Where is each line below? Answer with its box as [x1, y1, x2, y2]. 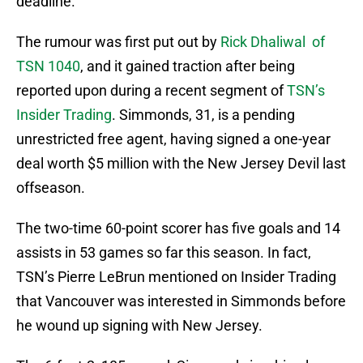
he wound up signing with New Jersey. [16, 317, 263, 335]
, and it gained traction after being [80, 58, 295, 75]
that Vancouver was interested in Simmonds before [16, 293, 346, 310]
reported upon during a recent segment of [16, 82, 287, 100]
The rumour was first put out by [16, 33, 220, 51]
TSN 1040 [16, 58, 80, 75]
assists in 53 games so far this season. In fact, [16, 244, 311, 262]
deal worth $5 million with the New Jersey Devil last [16, 155, 346, 173]
